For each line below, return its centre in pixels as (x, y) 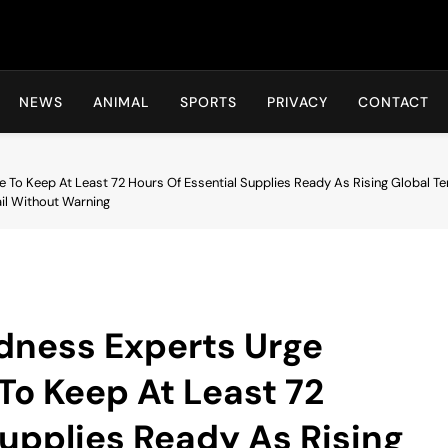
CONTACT (393, 102)
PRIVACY (297, 102)
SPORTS (208, 102)
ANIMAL (121, 102)
